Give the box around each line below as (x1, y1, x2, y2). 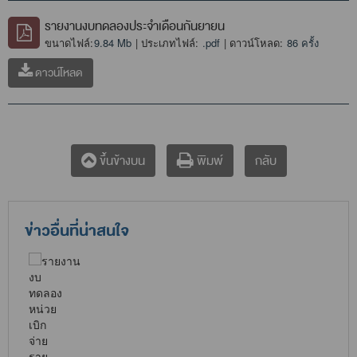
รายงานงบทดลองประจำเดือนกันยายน (45, 16, 225, 37)
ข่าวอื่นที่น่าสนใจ (25, 218, 129, 245)
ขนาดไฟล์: (45, 35, 93, 51)
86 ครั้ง (287, 35, 319, 51)
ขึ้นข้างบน (96, 151, 145, 172)
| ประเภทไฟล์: (132, 35, 202, 51)
